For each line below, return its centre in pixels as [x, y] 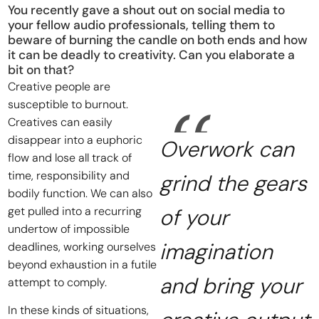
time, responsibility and [69, 175]
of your [194, 217]
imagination [216, 251]
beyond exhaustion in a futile [83, 264]
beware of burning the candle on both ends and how [158, 40]
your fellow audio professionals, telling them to [142, 25]
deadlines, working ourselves [82, 246]
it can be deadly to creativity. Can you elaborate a [152, 54]
